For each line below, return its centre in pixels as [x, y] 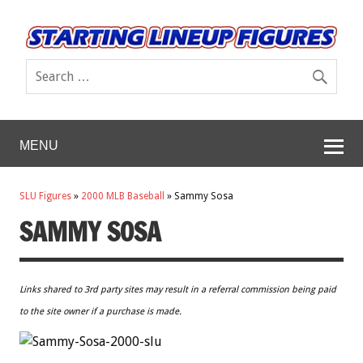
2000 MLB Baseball [123, 196]
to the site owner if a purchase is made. [100, 311]
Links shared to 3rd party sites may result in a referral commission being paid [178, 289]
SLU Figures [45, 196]
